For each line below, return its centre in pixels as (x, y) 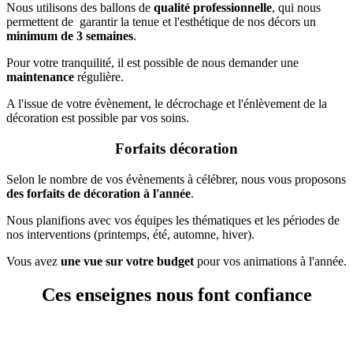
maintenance (40, 77)
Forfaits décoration (176, 149)
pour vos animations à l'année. (270, 261)
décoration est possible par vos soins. (98, 118)
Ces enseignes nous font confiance (176, 294)
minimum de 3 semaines (70, 36)
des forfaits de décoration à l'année (98, 193)
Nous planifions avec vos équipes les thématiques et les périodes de (173, 220)
